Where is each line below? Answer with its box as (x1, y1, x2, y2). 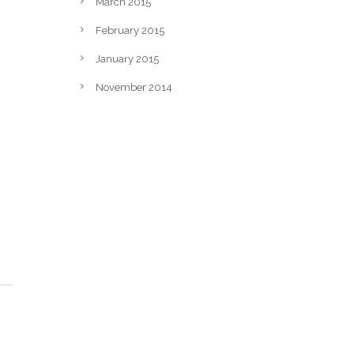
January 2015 (96, 52, 159, 65)
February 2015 (96, 24, 164, 36)
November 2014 (96, 81, 172, 93)
